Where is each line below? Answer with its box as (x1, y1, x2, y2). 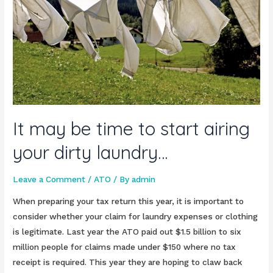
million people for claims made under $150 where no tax (13, 241, 236, 252)
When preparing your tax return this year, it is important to (13, 196, 244, 206)
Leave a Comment (13, 174, 86, 185)
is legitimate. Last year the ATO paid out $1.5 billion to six (13, 226, 242, 236)
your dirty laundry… (13, 141, 168, 165)
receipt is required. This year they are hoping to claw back (13, 257, 243, 267)
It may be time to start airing (13, 117, 250, 141)
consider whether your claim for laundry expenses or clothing (13, 211, 258, 221)
